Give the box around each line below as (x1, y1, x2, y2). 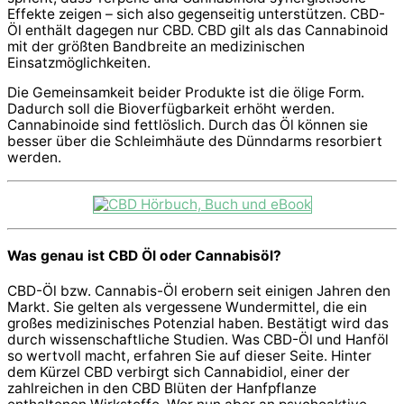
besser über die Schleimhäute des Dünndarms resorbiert (7, 133, 382, 151)
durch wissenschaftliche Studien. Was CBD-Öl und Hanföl (7, 330, 389, 348)
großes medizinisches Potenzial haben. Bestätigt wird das (7, 314, 389, 332)
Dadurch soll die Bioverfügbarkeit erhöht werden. (7, 100, 335, 118)
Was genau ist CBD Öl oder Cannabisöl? (7, 247, 281, 265)
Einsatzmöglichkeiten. (7, 53, 151, 71)
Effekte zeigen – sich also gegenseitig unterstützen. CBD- (7, 5, 385, 23)
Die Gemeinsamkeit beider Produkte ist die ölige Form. (7, 84, 364, 102)
